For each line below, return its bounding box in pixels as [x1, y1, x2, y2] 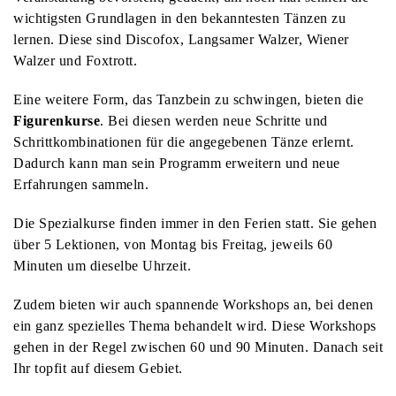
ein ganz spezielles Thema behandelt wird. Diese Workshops [13, 317, 377, 333]
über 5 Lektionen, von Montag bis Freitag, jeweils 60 [13, 236, 332, 252]
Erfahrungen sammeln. [13, 176, 148, 192]
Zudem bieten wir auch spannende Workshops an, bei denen [13, 296, 374, 312]
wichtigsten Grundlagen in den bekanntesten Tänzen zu [13, 10, 346, 26]
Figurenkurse [13, 112, 100, 128]
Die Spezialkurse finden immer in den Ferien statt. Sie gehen [13, 215, 377, 231]
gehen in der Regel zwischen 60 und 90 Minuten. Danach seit [13, 339, 383, 354]
